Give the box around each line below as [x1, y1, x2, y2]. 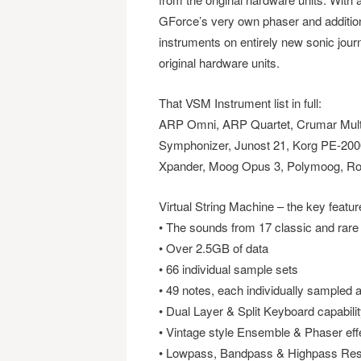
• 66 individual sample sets [158, 260, 298, 277]
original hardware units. [158, 54, 280, 71]
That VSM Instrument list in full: [158, 94, 322, 111]
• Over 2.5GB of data [158, 239, 268, 256]
